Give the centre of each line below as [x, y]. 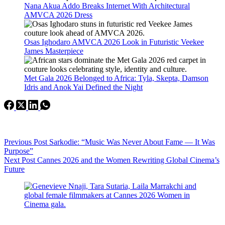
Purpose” [19, 151]
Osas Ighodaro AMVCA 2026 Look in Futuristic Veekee [114, 42]
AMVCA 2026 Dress [58, 15]
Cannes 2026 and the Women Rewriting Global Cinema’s [128, 160]
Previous [19, 142]
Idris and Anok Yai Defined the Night [83, 87]
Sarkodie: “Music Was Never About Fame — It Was [132, 142]
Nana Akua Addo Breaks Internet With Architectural [107, 6]
